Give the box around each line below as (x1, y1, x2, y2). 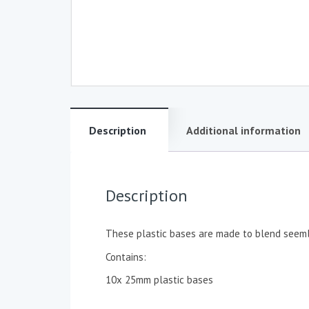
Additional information (186, 123, 301, 138)
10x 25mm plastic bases (106, 273, 213, 287)
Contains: (106, 250, 146, 264)
